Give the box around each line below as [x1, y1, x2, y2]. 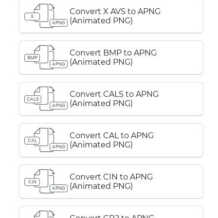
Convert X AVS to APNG [70, 7, 161, 16]
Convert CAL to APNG [70, 131, 154, 140]
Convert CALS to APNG [70, 90, 159, 99]
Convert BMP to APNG [70, 48, 157, 57]
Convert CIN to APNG [70, 172, 153, 182]
